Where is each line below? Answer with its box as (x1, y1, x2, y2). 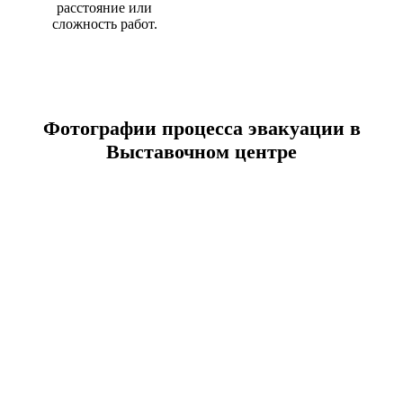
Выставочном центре (106, 139, 297, 163)
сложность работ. (51, 15, 157, 31)
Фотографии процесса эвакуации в (42, 116, 361, 139)
